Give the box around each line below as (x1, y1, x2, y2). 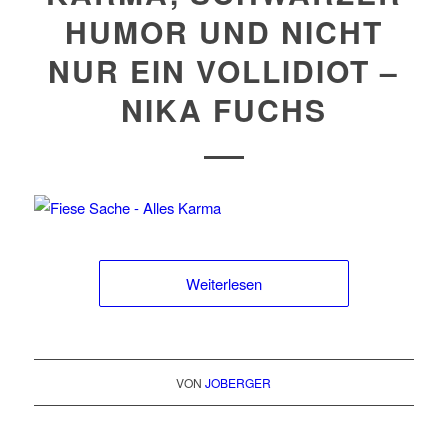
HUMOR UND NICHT (64, 10, 383, 53)
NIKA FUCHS (120, 88, 327, 131)
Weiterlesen (185, 273, 262, 294)
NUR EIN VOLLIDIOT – (48, 49, 400, 92)
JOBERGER (205, 374, 272, 391)
